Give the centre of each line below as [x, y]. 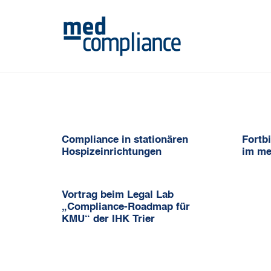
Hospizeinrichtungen [112, 152]
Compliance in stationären [125, 140]
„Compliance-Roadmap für [126, 207]
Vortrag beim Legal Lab [118, 195]
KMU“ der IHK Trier [108, 219]
